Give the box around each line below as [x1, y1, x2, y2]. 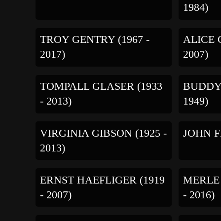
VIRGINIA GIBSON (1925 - [39, 127, 167, 140]
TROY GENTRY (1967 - [39, 34, 149, 46]
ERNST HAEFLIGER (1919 [39, 174, 165, 186]
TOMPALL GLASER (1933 [39, 80, 162, 93]
